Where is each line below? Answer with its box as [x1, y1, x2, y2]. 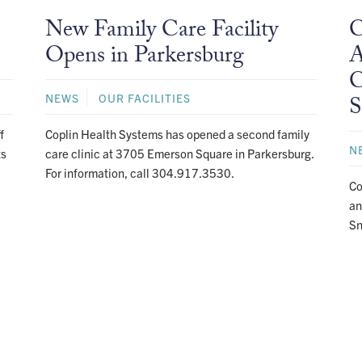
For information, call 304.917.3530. [44, 164, 234, 180]
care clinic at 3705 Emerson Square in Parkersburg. [44, 145, 314, 161]
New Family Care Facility [44, 12, 278, 52]
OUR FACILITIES [98, 90, 191, 105]
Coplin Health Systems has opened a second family [44, 125, 309, 141]
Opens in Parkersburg [44, 38, 244, 78]
